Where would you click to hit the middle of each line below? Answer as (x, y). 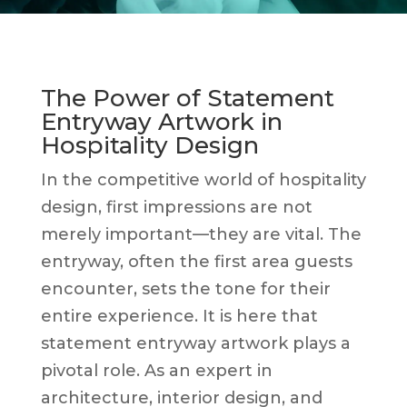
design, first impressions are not (176, 207)
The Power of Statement (187, 98)
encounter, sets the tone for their (185, 288)
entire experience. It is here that (179, 316)
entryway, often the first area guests (196, 261)
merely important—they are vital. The (201, 234)
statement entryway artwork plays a (195, 343)
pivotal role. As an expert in (156, 370)
